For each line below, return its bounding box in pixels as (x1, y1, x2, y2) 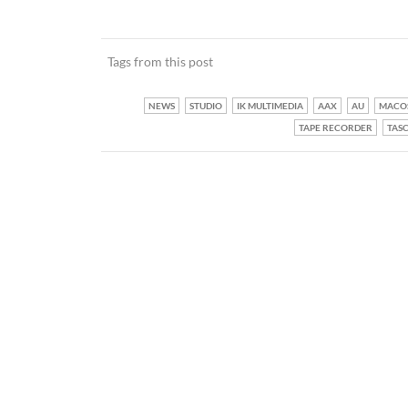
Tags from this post (107, 54, 213, 70)
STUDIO (189, 100, 222, 112)
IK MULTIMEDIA (236, 100, 303, 112)
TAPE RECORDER (298, 122, 372, 134)
